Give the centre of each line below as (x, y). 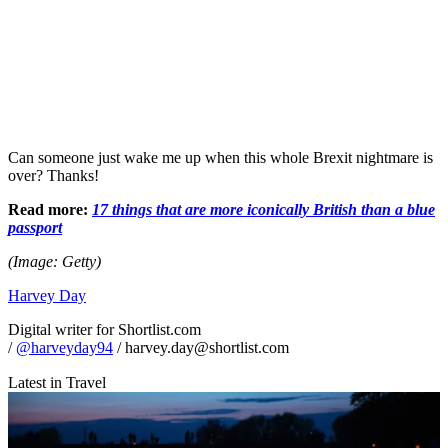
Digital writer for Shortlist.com (104, 329)
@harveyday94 (64, 347)
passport (35, 227)
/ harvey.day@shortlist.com (201, 347)
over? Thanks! (53, 175)
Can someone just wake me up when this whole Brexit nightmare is (220, 157)
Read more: (50, 209)
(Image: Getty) (54, 261)
